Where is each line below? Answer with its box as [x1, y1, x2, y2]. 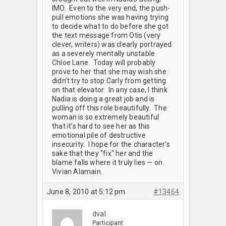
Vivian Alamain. [52, 167, 102, 176]
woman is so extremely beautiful [52, 112, 159, 121]
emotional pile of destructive [52, 131, 146, 139]
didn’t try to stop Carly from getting [52, 76, 166, 85]
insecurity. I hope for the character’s [52, 140, 170, 148]
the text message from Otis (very [52, 31, 161, 39]
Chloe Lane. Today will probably [52, 58, 156, 67]
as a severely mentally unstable [52, 49, 155, 58]
